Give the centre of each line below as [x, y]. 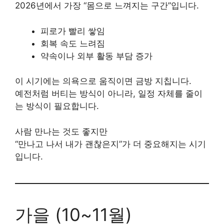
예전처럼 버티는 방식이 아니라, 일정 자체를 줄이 [109, 93]
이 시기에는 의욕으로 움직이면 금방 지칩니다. [103, 81]
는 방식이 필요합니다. [57, 106]
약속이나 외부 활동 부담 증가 [96, 56]
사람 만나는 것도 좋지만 [61, 131]
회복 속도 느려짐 [73, 43]
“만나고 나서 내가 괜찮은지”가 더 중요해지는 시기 [110, 144]
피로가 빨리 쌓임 [73, 31]
